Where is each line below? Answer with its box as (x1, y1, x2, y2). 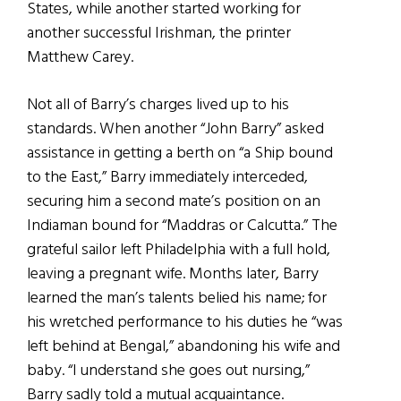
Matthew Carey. (27, 44, 133, 71)
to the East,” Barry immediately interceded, (27, 164, 308, 191)
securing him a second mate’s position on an (27, 188, 320, 215)
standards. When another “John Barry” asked (27, 115, 324, 142)
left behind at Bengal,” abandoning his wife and (27, 333, 340, 360)
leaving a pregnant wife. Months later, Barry (27, 260, 319, 287)
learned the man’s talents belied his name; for (27, 285, 327, 311)
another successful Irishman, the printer (27, 20, 291, 47)
